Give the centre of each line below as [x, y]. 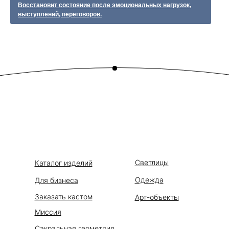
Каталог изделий [63, 163]
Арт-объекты [157, 197]
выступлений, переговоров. [60, 15]
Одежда [149, 180]
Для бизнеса [56, 180]
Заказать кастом [63, 197]
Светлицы [152, 163]
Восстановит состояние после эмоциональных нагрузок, [105, 5]
